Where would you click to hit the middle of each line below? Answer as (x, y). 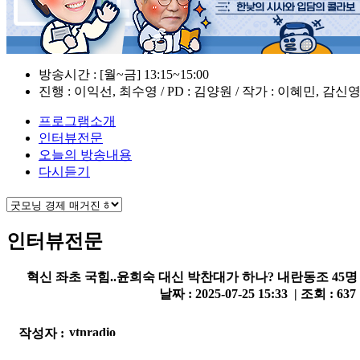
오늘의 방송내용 (85, 154)
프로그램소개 (77, 121)
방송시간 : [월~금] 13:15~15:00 (124, 74)
